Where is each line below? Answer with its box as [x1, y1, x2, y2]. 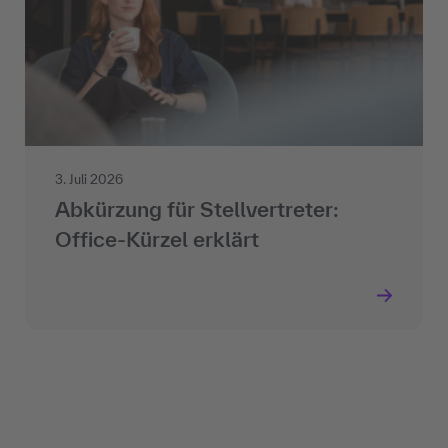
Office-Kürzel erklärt [55, 227, 259, 252]
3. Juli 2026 [55, 172, 123, 188]
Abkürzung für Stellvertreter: [55, 197, 339, 222]
